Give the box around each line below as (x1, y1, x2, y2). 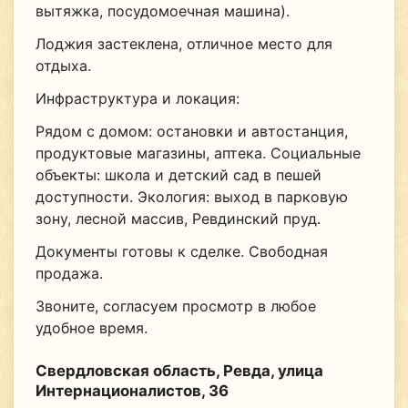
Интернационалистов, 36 (35, 382, 229, 401)
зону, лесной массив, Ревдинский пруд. (35, 209, 321, 229)
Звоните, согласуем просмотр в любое (35, 297, 316, 316)
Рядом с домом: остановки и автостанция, (35, 122, 348, 141)
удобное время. (35, 319, 148, 338)
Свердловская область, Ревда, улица (35, 362, 323, 381)
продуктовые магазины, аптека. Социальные (35, 144, 361, 163)
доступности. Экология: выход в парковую (35, 188, 348, 207)
